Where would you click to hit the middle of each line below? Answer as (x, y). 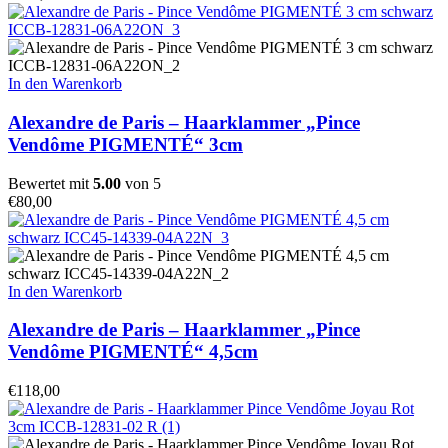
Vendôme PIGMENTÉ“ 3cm (125, 145)
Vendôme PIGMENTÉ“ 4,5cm (133, 352)
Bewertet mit (50, 183)
